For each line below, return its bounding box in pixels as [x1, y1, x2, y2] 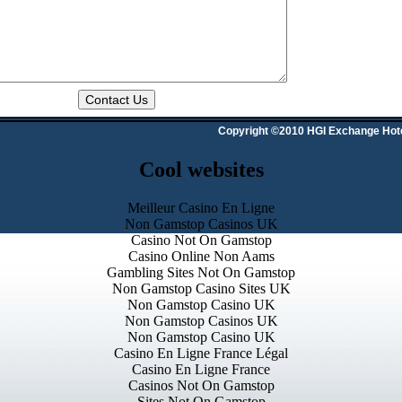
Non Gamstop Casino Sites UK [111, 280, 291, 296]
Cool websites [138, 157, 264, 181]
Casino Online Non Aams [127, 248, 275, 264]
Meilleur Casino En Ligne [127, 199, 275, 215]
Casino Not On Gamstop [130, 232, 272, 248]
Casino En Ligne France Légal [114, 345, 288, 361]
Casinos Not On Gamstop [127, 377, 275, 393]
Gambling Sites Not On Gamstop [107, 264, 295, 280]
